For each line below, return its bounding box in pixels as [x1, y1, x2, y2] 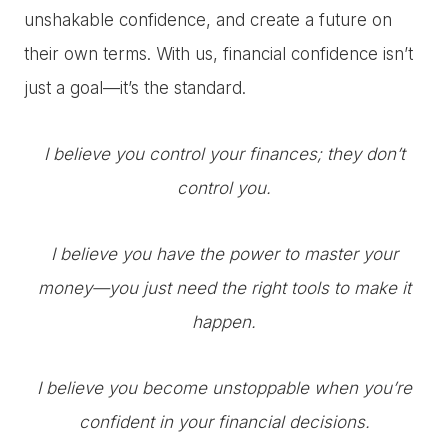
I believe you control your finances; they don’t [43, 143, 405, 164]
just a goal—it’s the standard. [24, 77, 246, 98]
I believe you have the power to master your [50, 243, 398, 264]
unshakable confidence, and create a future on [24, 9, 392, 30]
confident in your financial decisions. [78, 411, 370, 432]
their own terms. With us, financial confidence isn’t [24, 43, 413, 64]
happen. [192, 311, 256, 332]
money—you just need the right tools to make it [37, 277, 411, 298]
